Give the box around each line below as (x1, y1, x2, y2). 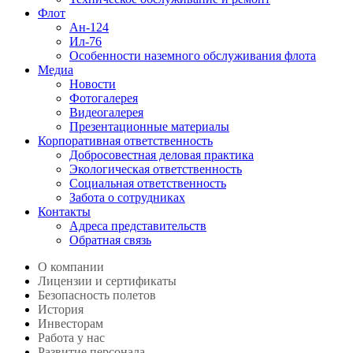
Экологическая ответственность (69, 162, 242, 176)
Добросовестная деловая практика (69, 148, 254, 162)
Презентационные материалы (69, 120, 229, 133)
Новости (69, 77, 116, 91)
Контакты (38, 205, 91, 218)
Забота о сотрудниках (69, 191, 185, 204)
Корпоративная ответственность (38, 134, 213, 147)
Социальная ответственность (69, 176, 226, 190)
